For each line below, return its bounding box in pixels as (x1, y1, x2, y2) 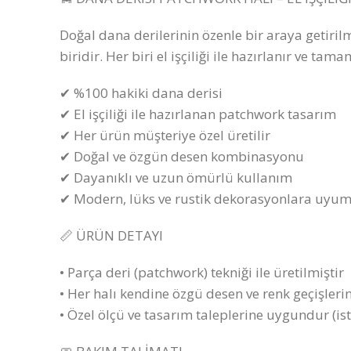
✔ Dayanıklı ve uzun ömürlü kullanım (60, 168, 292, 186)
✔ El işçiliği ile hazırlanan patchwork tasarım (60, 105, 336, 123)
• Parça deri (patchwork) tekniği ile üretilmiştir (60, 263, 344, 281)
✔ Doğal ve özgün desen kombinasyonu (60, 147, 304, 165)
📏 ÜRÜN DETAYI (60, 226, 163, 244)
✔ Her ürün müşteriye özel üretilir (60, 126, 270, 144)
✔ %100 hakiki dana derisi (60, 84, 223, 102)
